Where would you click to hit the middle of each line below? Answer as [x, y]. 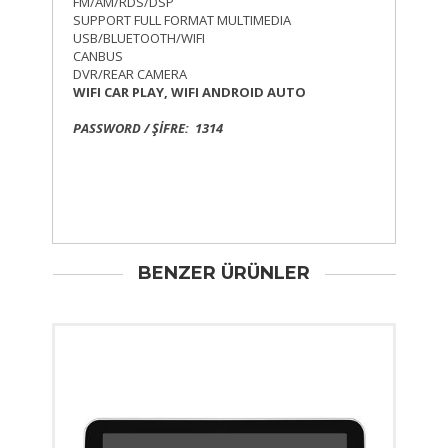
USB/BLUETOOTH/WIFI [139, 37]
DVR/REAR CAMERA [130, 73]
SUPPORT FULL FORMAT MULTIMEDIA [182, 19]
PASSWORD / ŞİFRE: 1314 [148, 127]
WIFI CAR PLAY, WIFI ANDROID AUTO [190, 91]
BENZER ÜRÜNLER [224, 272]
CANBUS [98, 55]
